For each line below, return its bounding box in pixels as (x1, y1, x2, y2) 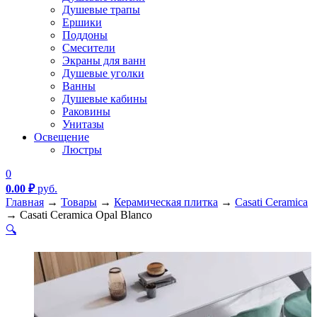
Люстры (62, 144, 102, 156)
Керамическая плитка (114, 196, 218, 208)
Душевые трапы (62, 4, 140, 16)
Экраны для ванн (62, 54, 146, 67)
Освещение (34, 131, 89, 143)
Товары (61, 196, 97, 208)
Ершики (62, 16, 102, 28)
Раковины (62, 105, 110, 117)
